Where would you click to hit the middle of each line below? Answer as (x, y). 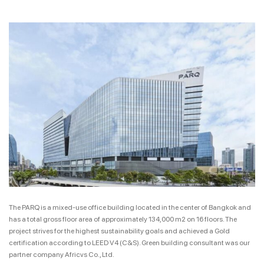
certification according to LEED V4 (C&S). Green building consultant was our (129, 242)
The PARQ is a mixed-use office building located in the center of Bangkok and (130, 207)
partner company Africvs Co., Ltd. (62, 254)
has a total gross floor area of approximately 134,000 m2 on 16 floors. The (123, 219)
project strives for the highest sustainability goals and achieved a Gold (119, 231)
